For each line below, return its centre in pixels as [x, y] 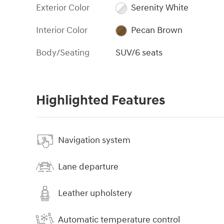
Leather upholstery [95, 193]
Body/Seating [63, 52]
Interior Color [62, 30]
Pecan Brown [156, 30]
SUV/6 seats [139, 52]
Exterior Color [63, 7]
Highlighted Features [100, 100]
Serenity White [159, 7]
